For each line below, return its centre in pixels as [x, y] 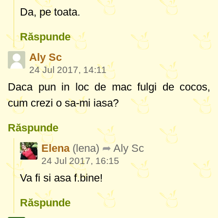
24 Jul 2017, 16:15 [80, 161]
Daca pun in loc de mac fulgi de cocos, [109, 87]
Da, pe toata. [50, 12]
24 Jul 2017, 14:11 [68, 70]
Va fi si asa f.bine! [61, 178]
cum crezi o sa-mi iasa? [63, 103]
